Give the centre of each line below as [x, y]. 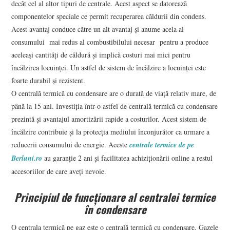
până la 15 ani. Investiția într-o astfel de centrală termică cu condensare [115, 106]
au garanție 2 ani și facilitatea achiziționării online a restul [128, 158]
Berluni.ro [27, 158]
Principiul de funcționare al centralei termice [115, 197]
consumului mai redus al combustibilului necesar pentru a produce [110, 42]
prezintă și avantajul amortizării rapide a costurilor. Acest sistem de [109, 119]
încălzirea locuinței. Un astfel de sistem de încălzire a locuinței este [109, 67]
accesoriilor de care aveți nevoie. [59, 171]
